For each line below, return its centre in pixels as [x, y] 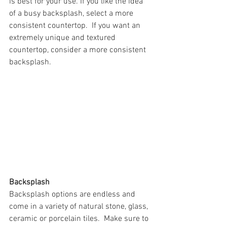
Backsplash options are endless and [73, 195]
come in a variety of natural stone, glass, [80, 207]
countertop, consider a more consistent [79, 50]
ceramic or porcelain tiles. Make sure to [80, 219]
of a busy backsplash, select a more [72, 14]
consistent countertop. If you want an [76, 26]
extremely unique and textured [63, 38]
